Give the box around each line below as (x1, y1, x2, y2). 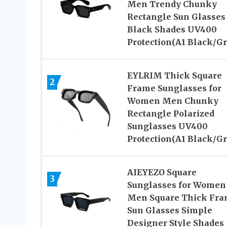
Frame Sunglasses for (127, 83, 221, 93)
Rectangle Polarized (127, 108, 214, 119)
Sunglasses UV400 (127, 121, 208, 131)
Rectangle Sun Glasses (127, 11, 225, 22)
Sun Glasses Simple (127, 205, 212, 215)
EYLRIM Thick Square (127, 70, 222, 81)
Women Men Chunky (127, 95, 218, 106)
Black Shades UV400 (127, 24, 217, 34)
